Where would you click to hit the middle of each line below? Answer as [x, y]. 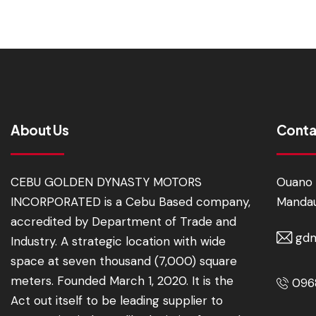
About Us [39, 130]
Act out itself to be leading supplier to [117, 301]
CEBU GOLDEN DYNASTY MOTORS [106, 182]
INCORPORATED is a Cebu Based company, [130, 202]
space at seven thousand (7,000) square [124, 261]
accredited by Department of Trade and [123, 222]
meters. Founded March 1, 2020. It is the [122, 281]
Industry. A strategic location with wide [118, 242]
